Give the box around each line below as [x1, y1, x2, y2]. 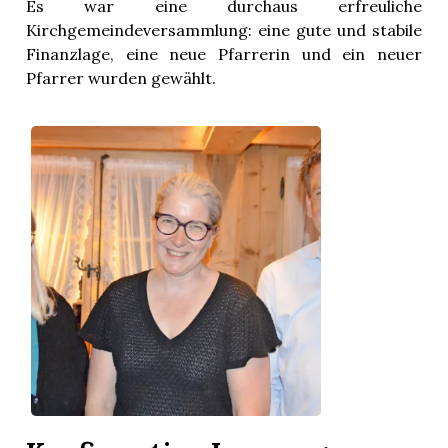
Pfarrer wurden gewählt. [26, 68, 217, 89]
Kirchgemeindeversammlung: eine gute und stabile [26, 20, 422, 41]
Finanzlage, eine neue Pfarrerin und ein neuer [26, 44, 422, 65]
